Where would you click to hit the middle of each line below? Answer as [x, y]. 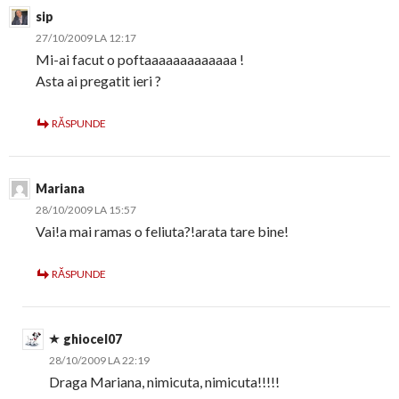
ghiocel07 [93, 339]
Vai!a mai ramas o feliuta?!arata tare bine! [162, 232]
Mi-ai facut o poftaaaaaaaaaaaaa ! [140, 60]
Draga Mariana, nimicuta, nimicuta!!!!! [164, 382]
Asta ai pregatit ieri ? [98, 81]
